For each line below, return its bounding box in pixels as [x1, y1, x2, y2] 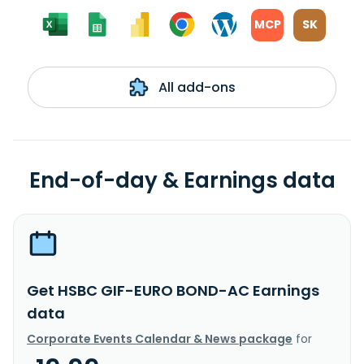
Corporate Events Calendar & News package [27, 330, 292, 347]
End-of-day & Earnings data [28, 165, 336, 195]
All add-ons [154, 77, 236, 97]
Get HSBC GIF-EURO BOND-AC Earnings [27, 279, 319, 301]
